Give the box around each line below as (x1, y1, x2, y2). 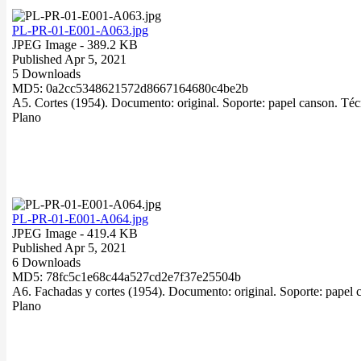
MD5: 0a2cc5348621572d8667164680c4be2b (12, 81, 248, 95)
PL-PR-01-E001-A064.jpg (12, 211, 148, 226)
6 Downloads (12, 255, 81, 269)
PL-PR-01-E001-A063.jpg (12, 23, 148, 37)
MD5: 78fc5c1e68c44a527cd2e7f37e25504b (12, 269, 241, 284)
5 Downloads (12, 66, 81, 81)
